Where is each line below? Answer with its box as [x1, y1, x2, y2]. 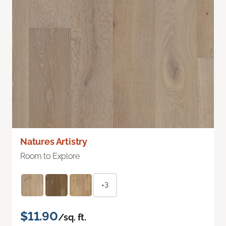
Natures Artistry [20, 136, 88, 147]
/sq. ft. [58, 211, 87, 222]
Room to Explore [20, 151, 80, 161]
